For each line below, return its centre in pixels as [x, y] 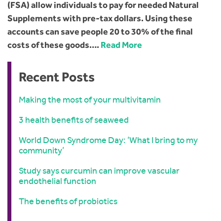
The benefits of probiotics [68, 202]
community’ [41, 151]
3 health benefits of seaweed [74, 120]
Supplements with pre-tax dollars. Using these [100, 18]
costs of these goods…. [54, 45]
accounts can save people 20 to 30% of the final [100, 32]
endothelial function [57, 181]
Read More [121, 45]
